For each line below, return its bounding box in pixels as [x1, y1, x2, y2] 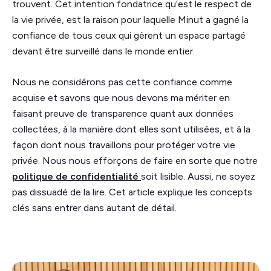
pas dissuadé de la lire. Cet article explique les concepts [12, 186, 252, 198]
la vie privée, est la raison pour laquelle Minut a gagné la [12, 13, 249, 25]
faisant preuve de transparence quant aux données [12, 107, 233, 119]
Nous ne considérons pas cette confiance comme [12, 76, 232, 88]
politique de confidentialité [12, 170, 141, 182]
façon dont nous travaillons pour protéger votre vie [12, 139, 235, 151]
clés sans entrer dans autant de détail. [12, 201, 177, 214]
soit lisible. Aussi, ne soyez [141, 170, 255, 182]
